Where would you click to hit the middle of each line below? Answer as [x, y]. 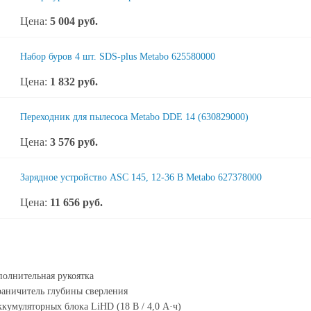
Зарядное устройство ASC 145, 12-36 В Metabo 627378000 [141, 177]
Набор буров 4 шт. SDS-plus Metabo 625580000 [118, 57]
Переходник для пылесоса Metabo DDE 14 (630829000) [134, 117]
